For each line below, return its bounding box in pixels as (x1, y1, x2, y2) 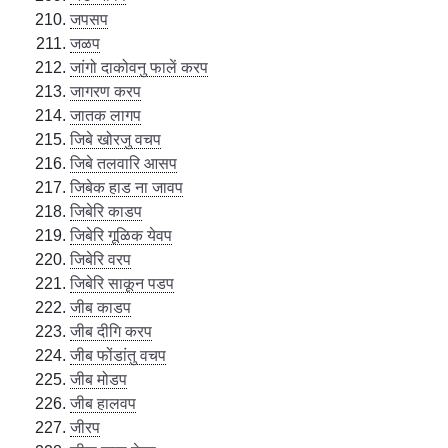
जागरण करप (70, 82, 142, 100)
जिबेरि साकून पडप (70, 274, 175, 292)
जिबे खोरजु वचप (70, 130, 162, 148)
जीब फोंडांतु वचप (70, 346, 167, 364)
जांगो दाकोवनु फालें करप (70, 58, 209, 76)
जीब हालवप (70, 394, 137, 412)
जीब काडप (70, 298, 132, 316)
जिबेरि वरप (70, 250, 132, 268)
